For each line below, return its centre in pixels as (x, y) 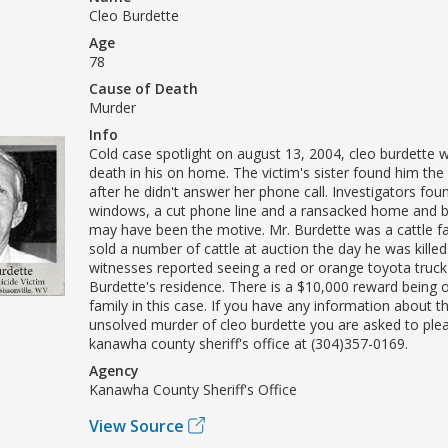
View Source (136, 425)
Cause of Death (143, 88)
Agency (114, 370)
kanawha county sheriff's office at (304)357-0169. (248, 343)
